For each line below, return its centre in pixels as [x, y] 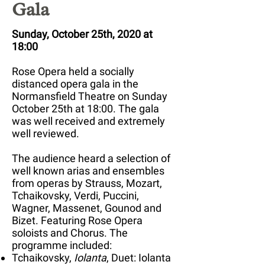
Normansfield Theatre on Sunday [90, 96]
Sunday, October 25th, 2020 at [82, 34]
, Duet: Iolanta [139, 257]
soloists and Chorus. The [70, 232]
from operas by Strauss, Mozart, [87, 183]
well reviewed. [46, 133]
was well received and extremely [88, 121]
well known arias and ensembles [88, 170]
